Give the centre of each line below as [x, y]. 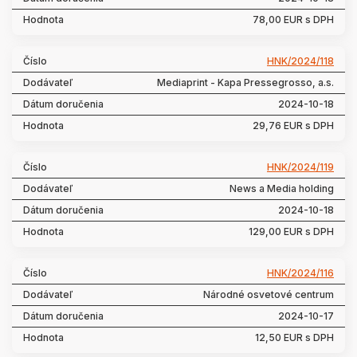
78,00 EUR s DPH [293, 20]
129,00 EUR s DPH [291, 231]
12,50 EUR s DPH [294, 337]
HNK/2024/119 [300, 167]
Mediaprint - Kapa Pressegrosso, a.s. [245, 82]
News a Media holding [282, 188]
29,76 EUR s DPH [293, 126]
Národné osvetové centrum [269, 294]
